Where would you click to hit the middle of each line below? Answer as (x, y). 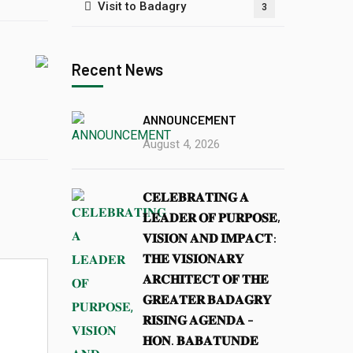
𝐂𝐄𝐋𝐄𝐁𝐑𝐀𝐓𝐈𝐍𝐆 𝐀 (196, 197)
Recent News (117, 69)
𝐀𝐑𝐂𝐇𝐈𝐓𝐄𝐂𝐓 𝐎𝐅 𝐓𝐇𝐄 (206, 279)
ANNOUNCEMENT (190, 119)
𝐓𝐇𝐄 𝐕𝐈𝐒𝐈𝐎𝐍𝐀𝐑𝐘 (193, 258)
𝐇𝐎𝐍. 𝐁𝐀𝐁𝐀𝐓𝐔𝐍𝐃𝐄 (201, 340)
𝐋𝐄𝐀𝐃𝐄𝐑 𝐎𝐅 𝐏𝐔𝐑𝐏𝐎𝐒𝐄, (212, 217)
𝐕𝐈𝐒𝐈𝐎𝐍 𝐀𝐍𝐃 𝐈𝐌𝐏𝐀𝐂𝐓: (210, 238)
